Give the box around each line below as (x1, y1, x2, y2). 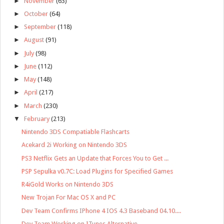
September (23, 23, 56, 31)
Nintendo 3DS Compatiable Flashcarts (21, 128, 130, 136)
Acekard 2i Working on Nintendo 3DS (21, 141, 127, 149)
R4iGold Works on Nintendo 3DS (21, 180, 114, 188)
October (23, 9, 48, 17)
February (23, 114, 49, 122)
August (23, 36, 44, 44)
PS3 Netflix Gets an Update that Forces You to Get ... (21, 154, 169, 162)
